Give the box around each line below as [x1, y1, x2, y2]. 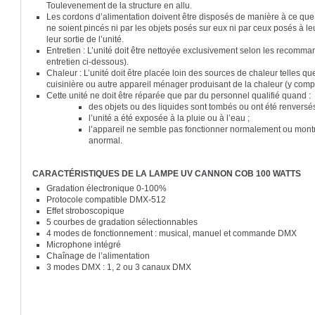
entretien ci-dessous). [46, 56, 129, 67]
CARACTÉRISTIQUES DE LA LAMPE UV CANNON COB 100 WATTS [32, 168, 302, 179]
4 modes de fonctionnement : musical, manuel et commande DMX [46, 228, 300, 238]
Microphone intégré [46, 239, 128, 250]
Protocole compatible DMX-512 [46, 194, 171, 205]
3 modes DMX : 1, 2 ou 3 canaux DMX [46, 262, 196, 272]
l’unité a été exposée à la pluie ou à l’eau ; [89, 112, 250, 123]
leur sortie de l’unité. [46, 34, 127, 44]
